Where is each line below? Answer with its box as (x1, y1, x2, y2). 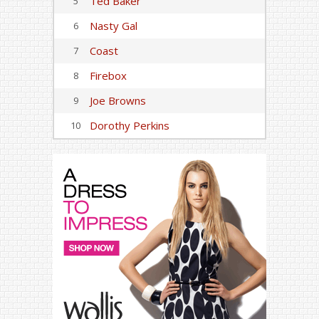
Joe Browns (90, 93, 146, 108)
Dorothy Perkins (90, 118, 169, 132)
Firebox (90, 68, 127, 83)
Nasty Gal (90, 19, 137, 33)
